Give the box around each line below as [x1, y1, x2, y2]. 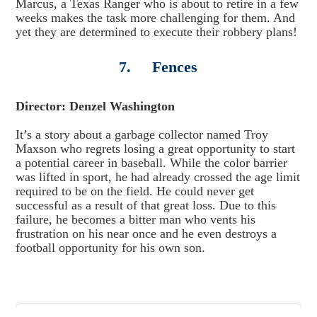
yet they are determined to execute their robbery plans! [15, 25, 297, 39]
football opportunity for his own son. [15, 241, 205, 255]
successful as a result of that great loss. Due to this [15, 198, 276, 212]
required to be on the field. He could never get [15, 184, 254, 198]
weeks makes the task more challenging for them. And [15, 11, 295, 25]
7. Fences [119, 58, 198, 76]
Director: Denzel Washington [15, 99, 175, 113]
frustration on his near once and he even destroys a [15, 226, 277, 241]
